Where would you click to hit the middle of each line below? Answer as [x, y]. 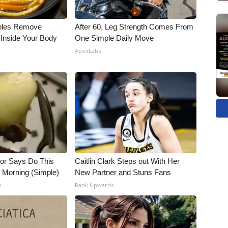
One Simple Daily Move [115, 38]
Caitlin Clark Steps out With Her [127, 161]
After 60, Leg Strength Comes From [134, 27]
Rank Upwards [94, 185]
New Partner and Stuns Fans [123, 172]
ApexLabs [88, 51]
